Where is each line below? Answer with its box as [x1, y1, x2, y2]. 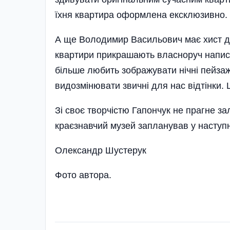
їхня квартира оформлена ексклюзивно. [55, 9, 227, 20]
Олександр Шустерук [55, 145, 146, 156]
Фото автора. [55, 169, 117, 180]
